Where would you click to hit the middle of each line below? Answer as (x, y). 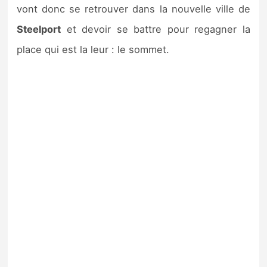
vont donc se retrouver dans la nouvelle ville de (133, 9)
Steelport (39, 30)
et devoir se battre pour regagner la (156, 30)
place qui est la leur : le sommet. (93, 50)
